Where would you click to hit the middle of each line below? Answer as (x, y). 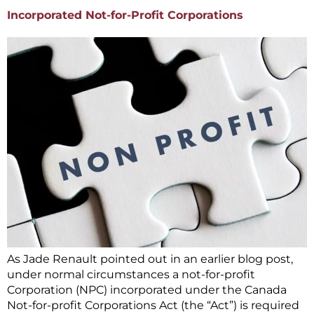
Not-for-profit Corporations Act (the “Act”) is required (153, 306)
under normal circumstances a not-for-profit (131, 275)
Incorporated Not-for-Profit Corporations (125, 15)
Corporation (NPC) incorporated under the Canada (147, 290)
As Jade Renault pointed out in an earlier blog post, (150, 259)
